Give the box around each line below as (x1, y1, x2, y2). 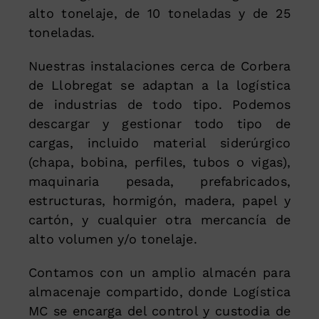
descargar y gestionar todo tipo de (28, 115, 291, 131)
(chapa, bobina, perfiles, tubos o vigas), (28, 154, 291, 169)
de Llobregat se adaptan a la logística (28, 77, 291, 93)
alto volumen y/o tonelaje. (28, 231, 197, 246)
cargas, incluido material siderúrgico (28, 135, 291, 150)
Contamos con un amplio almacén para (28, 264, 291, 280)
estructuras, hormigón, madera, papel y (28, 192, 291, 208)
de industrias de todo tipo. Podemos (28, 96, 291, 112)
